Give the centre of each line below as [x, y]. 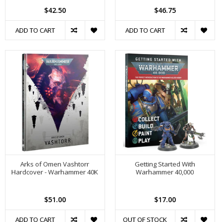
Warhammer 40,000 [165, 172]
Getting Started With [165, 164]
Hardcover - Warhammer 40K [55, 172]
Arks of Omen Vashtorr [55, 164]
